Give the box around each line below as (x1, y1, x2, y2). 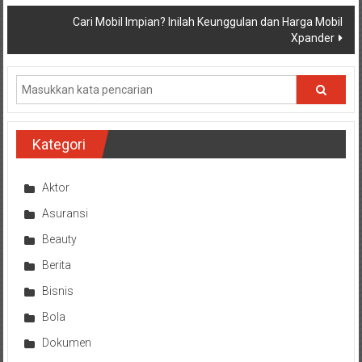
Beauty (41, 232, 77, 246)
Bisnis (41, 284, 74, 297)
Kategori (32, 135, 86, 153)
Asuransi (41, 206, 88, 220)
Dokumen (41, 335, 91, 349)
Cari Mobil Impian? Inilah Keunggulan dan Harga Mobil (73, 15, 343, 28)
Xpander (291, 31, 335, 44)
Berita (41, 258, 71, 271)
